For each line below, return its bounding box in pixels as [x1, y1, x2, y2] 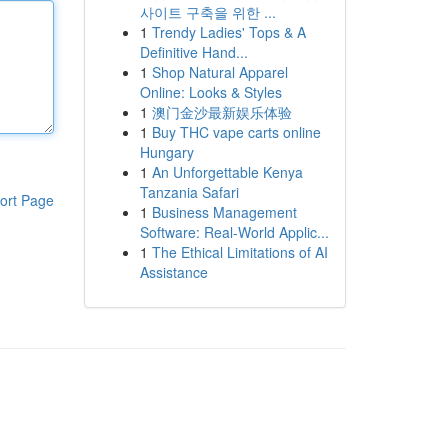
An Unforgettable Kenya [151, 162, 303, 182]
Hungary [139, 142, 194, 162]
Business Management [151, 202, 297, 222]
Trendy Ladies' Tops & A [151, 22, 306, 42]
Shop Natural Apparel [151, 62, 288, 82]
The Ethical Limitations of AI [151, 242, 328, 262]
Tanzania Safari [139, 182, 239, 202]
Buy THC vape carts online [151, 122, 321, 142]
